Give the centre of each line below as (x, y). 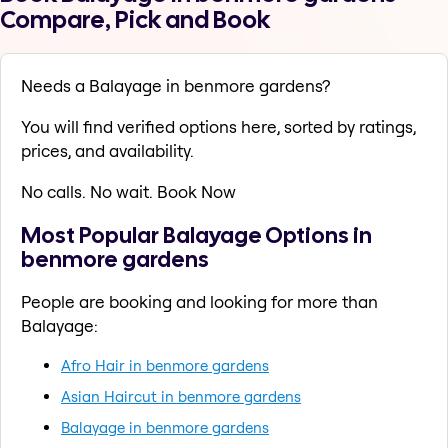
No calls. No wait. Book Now (128, 192)
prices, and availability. (107, 151)
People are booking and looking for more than (199, 301)
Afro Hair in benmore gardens (165, 365)
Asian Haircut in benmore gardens (181, 396)
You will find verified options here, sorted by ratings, (218, 127)
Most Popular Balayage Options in (196, 234)
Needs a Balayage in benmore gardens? (175, 86)
